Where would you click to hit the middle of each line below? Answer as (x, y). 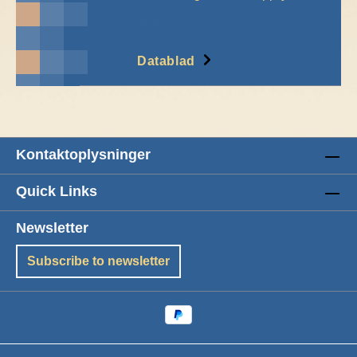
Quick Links (57, 192)
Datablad (168, 61)
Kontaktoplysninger (83, 155)
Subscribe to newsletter (98, 261)
